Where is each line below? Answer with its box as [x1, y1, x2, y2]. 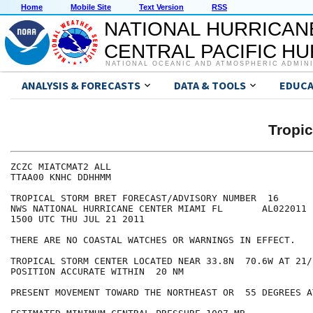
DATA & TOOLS [174, 78, 246, 93]
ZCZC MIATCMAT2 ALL [10, 161, 111, 173]
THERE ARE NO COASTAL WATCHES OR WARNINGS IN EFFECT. [10, 235, 296, 246]
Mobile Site [71, 3, 111, 12]
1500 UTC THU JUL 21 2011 [10, 214, 145, 225]
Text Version [139, 3, 184, 12]
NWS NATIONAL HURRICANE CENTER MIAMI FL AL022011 [10, 203, 307, 214]
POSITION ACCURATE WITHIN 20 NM [10, 266, 184, 277]
